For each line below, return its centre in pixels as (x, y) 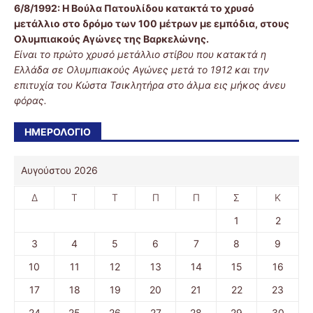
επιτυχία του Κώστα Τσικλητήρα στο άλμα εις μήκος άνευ (150, 85)
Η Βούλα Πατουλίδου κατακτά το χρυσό (158, 8)
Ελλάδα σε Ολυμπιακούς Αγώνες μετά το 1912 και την (141, 70)
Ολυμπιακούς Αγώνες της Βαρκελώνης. (111, 39)
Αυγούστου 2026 (59, 170)
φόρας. (30, 101)
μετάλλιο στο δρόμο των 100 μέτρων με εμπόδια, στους (152, 24)
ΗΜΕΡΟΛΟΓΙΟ (58, 132)
